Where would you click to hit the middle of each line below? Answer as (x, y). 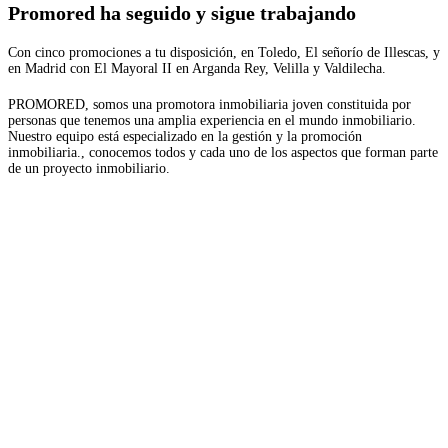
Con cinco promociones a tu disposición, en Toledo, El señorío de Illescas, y (224, 52)
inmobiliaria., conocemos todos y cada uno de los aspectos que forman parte (223, 152)
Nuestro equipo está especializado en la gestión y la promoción (185, 136)
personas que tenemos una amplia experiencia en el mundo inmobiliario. (214, 120)
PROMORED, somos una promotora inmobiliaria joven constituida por (209, 104)
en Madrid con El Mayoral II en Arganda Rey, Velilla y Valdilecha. (197, 68)
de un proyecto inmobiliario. (89, 168)
